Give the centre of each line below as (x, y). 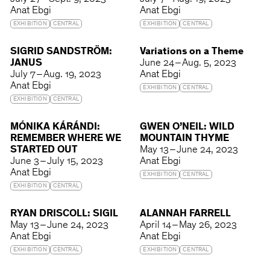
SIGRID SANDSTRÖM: (61, 52)
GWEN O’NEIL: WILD (187, 128)
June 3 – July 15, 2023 (56, 162)
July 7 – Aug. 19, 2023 (55, 75)
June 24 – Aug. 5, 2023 (188, 64)
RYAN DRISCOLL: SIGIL (64, 215)
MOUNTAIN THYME (185, 139)
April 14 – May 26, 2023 (189, 226)
